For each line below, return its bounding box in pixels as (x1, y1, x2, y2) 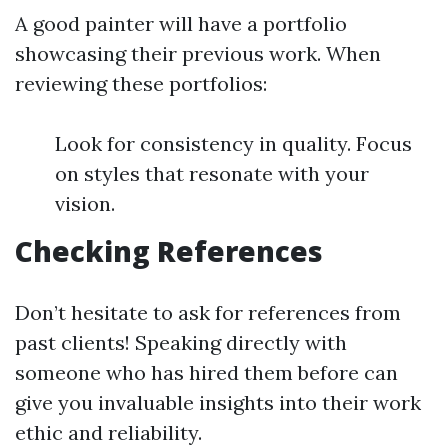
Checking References (15, 232, 323, 270)
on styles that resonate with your (55, 161, 369, 186)
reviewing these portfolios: (15, 71, 267, 96)
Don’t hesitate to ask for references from (15, 300, 401, 325)
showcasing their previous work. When (15, 41, 381, 66)
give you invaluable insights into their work (15, 390, 421, 415)
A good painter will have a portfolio (15, 11, 347, 36)
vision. (55, 191, 115, 216)
